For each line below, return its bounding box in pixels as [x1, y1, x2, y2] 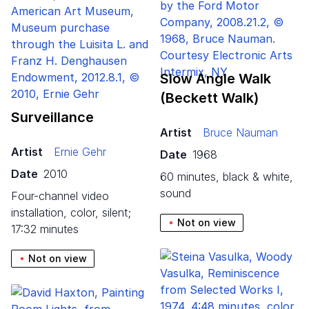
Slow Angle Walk [160, 70, 271, 87]
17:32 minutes [11, 221, 79, 236]
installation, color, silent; [11, 205, 131, 219]
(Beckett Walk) [160, 89, 259, 106]
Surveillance [11, 108, 94, 126]
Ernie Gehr [54, 144, 106, 159]
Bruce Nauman [203, 125, 278, 139]
